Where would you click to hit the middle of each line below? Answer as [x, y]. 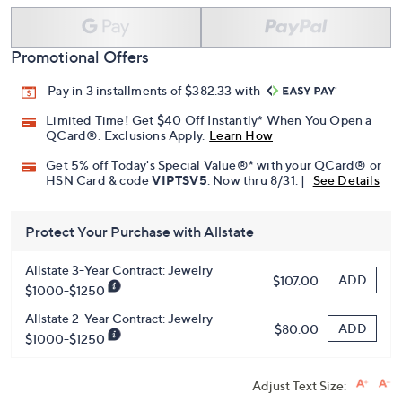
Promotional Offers [80, 57]
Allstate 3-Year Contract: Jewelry [119, 270]
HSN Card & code [99, 180]
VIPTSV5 [179, 180]
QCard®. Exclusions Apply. [126, 135]
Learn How [241, 135]
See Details [346, 180]
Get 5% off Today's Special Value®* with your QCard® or [214, 165]
